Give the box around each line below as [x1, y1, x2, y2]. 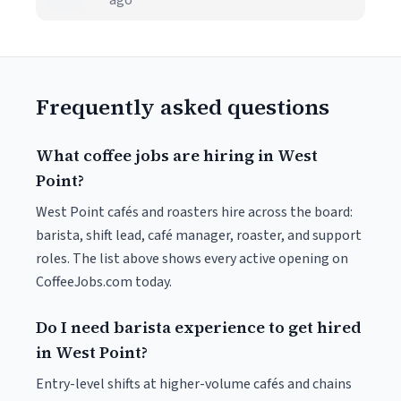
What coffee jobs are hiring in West [36, 144, 318, 166]
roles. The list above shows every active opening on [36, 249, 348, 269]
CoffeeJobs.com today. [36, 272, 172, 292]
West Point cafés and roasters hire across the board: [36, 202, 353, 222]
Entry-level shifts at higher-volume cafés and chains [36, 374, 352, 394]
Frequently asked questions [36, 92, 329, 122]
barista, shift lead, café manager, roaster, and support [36, 226, 362, 245]
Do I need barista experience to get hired [36, 316, 362, 338]
